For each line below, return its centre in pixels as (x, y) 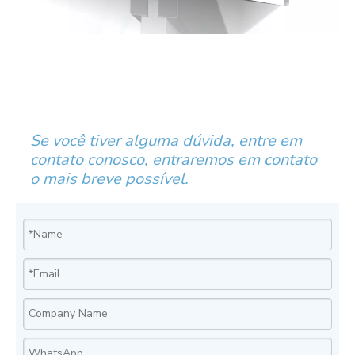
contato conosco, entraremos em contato (174, 159)
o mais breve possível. (109, 178)
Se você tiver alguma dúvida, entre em (166, 140)
